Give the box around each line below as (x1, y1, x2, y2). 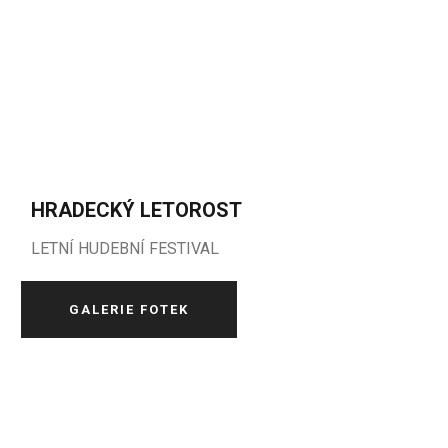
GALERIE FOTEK (69, 302, 190, 317)
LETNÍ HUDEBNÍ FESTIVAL (31, 239, 220, 258)
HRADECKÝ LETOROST (31, 198, 243, 222)
